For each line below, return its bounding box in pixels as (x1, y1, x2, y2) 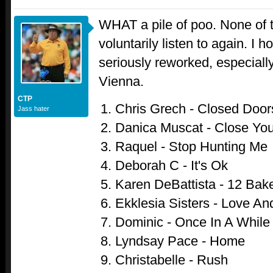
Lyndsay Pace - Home (115, 233, 245, 249)
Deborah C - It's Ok (115, 157, 228, 173)
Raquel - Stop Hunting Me (115, 138, 268, 154)
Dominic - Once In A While (115, 214, 270, 230)
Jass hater (18, 105, 49, 113)
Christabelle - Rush (115, 252, 228, 268)
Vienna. (99, 74, 144, 90)
